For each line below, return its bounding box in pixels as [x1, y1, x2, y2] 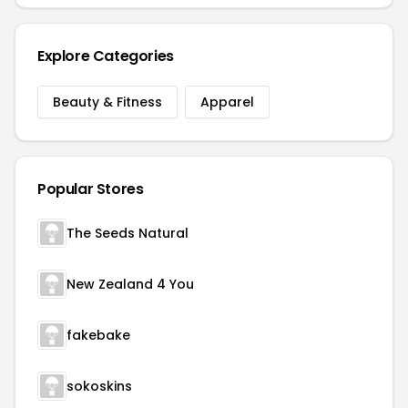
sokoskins [66, 377, 132, 395]
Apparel [200, 93, 254, 111]
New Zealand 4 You [66, 275, 194, 293]
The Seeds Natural [66, 224, 189, 242]
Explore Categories [37, 46, 174, 66]
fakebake [66, 326, 130, 344]
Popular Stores [37, 178, 144, 199]
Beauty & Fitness [53, 93, 162, 111]
